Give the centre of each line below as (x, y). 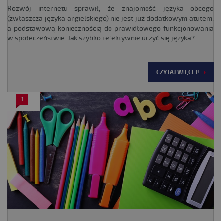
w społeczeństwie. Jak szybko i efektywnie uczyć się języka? (101, 38)
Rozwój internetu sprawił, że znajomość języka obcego (110, 9)
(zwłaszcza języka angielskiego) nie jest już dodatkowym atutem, (110, 19)
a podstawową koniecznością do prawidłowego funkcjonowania (110, 29)
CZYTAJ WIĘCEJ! (178, 73)
